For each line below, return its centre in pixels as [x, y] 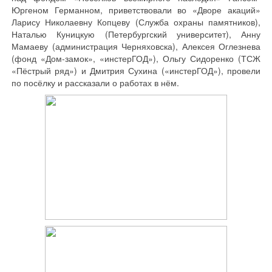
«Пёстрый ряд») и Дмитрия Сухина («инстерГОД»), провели [136, 70]
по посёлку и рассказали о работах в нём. [95, 83]
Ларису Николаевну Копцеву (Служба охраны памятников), [136, 22]
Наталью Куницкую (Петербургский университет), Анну [136, 34]
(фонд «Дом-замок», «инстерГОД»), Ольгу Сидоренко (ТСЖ [136, 58]
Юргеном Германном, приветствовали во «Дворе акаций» [136, 10]
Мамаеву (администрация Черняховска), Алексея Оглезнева [136, 46]
